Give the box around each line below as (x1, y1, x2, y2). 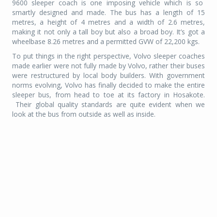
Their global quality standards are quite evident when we (15, 99, 205, 109)
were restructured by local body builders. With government (12, 70, 205, 80)
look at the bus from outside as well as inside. (12, 109, 155, 119)
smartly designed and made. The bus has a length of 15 (12, 7, 205, 17)
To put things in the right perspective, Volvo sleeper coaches (12, 51, 205, 61)
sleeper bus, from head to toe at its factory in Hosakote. (12, 90, 205, 99)
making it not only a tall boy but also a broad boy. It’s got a (12, 27, 205, 36)
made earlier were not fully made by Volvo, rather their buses (12, 61, 205, 70)
